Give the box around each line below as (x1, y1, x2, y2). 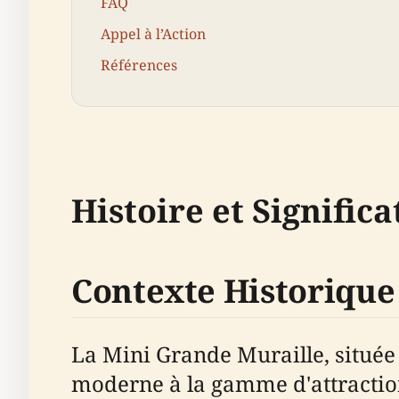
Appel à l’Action (101, 24, 206, 45)
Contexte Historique (71, 268, 395, 313)
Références (101, 55, 177, 76)
